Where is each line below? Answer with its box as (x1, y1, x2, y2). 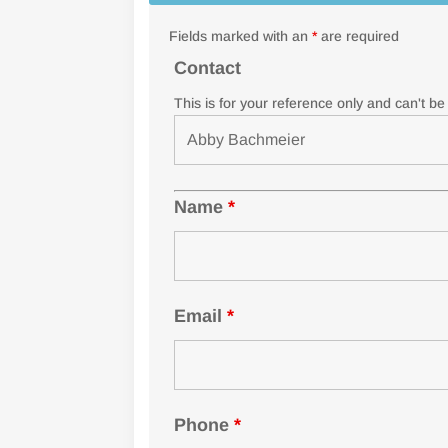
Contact (174, 58, 242, 79)
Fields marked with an (169, 28, 313, 45)
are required (317, 28, 400, 45)
